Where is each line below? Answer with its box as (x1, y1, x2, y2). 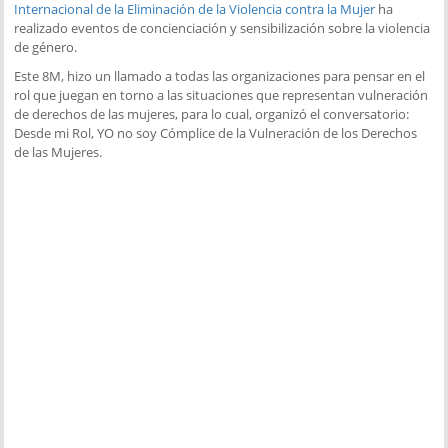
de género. (14, 37, 78, 56)
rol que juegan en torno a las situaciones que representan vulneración (14, 85, 429, 104)
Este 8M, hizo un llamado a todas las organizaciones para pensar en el (14, 66, 426, 85)
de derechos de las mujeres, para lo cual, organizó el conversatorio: (14, 104, 410, 123)
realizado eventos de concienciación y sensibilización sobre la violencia (14, 18, 431, 37)
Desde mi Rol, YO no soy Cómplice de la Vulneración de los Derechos (14, 123, 418, 142)
